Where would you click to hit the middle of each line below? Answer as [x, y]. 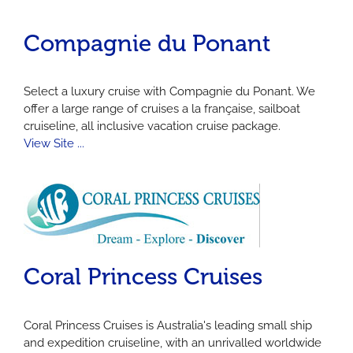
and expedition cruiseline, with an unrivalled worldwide [173, 342]
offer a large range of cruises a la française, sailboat [162, 109]
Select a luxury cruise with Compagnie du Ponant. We [169, 92]
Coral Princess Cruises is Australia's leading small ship [168, 325]
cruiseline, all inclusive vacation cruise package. [152, 126]
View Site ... [54, 144]
